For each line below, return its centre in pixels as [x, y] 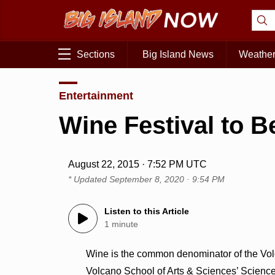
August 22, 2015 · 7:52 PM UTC [138, 165]
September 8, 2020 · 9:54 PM [167, 180]
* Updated [89, 180]
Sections [96, 55]
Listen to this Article [147, 211]
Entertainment [96, 95]
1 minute [122, 224]
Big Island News [178, 55]
